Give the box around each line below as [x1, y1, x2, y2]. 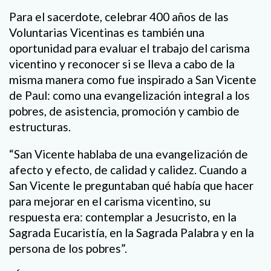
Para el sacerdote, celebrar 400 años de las [9, 9, 229, 24]
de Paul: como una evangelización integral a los [9, 88, 250, 102]
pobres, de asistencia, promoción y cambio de [9, 103, 240, 118]
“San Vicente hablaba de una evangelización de [9, 146, 248, 161]
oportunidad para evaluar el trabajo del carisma [9, 41, 250, 55]
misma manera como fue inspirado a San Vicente [9, 72, 256, 87]
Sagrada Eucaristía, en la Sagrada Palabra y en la [9, 225, 254, 240]
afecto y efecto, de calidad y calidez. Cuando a [9, 162, 247, 177]
